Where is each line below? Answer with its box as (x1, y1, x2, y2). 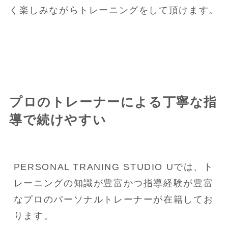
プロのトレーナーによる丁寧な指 (9, 94, 218, 109)
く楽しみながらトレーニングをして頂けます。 (9, 5, 219, 15)
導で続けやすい (9, 112, 107, 127)
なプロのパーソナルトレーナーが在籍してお (13, 194, 214, 205)
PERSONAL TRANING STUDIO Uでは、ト (13, 162, 214, 173)
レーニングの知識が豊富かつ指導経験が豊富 (13, 178, 214, 189)
